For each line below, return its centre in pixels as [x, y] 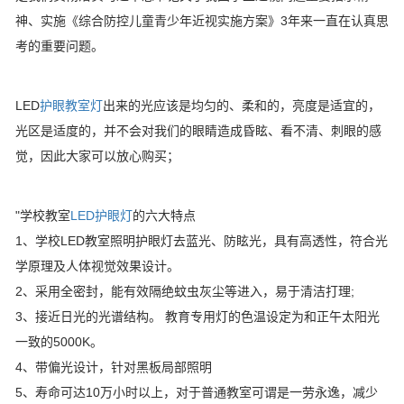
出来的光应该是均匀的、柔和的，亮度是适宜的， [242, 106]
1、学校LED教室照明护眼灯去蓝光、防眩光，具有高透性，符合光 [202, 241]
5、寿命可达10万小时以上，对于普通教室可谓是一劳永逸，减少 [197, 393]
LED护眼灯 [101, 216]
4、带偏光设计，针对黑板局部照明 [114, 367]
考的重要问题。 [60, 46]
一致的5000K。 [59, 342]
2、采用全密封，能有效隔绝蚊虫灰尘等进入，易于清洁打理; [185, 292]
